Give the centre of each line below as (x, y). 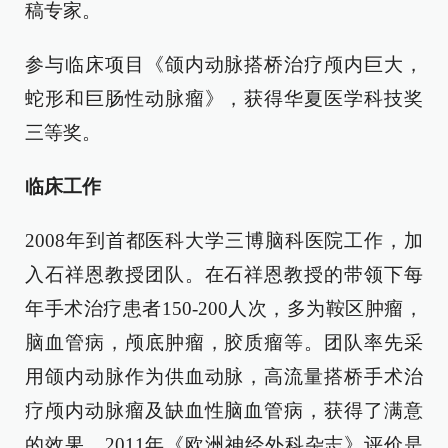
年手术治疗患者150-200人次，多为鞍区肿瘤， (224, 308)
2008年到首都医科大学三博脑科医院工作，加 (224, 240)
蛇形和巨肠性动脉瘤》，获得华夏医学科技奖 (224, 98)
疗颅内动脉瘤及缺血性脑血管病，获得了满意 (224, 410)
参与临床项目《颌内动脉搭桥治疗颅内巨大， (224, 64)
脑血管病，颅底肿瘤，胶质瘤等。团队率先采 (224, 342)
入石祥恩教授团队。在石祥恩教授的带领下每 (224, 274)
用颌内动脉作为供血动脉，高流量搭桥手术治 (224, 376)
